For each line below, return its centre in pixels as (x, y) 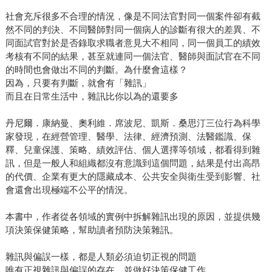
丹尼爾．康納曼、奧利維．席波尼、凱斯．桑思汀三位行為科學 (133, 123)
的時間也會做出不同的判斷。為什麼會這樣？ (96, 70)
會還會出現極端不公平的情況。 (69, 190)
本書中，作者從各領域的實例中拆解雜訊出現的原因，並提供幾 (133, 217)
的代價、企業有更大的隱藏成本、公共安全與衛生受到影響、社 (133, 177)
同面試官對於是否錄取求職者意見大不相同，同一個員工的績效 (133, 43)
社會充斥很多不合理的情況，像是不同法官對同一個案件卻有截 (133, 16)
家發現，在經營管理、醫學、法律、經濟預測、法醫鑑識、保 (128, 137)
